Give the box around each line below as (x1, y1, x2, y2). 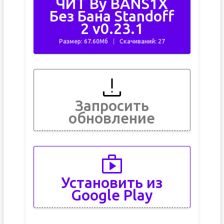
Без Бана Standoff (49, 7, 174, 24)
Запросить (74, 97, 149, 114)
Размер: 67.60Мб (58, 38, 108, 44)
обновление (68, 109, 155, 126)
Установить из (61, 174, 163, 191)
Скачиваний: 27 (119, 38, 165, 44)
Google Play (70, 186, 153, 203)
